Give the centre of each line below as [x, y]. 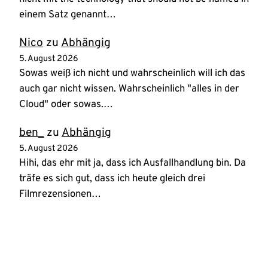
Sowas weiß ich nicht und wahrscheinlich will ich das [132, 73]
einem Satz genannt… [68, 14]
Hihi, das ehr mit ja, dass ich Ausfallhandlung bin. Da [133, 163]
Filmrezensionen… [60, 194]
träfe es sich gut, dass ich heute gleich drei [112, 179]
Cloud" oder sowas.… [66, 104]
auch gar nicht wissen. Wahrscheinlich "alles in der [129, 89]
